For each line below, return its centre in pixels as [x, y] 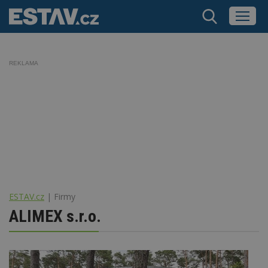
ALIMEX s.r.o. [55, 216]
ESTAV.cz [27, 196]
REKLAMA [24, 63]
